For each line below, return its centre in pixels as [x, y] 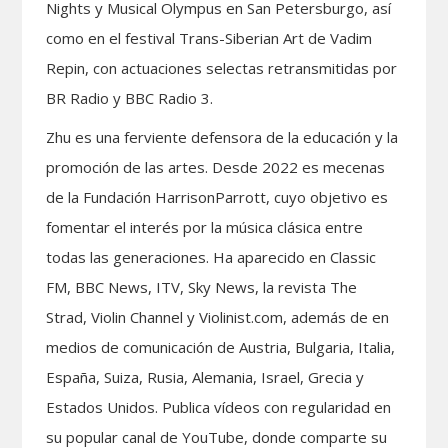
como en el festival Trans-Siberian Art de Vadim [209, 37]
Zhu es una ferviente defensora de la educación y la [222, 136]
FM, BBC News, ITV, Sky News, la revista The [202, 286]
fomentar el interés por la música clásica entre [205, 226]
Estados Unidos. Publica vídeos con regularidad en [219, 406]
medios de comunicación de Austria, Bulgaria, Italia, [221, 346]
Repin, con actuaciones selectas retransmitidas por [222, 67]
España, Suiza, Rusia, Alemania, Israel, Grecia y [205, 376]
